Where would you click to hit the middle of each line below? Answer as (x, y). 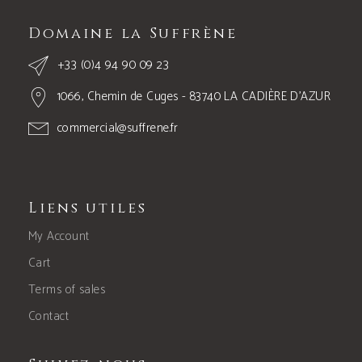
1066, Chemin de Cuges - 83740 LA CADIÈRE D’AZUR (194, 97)
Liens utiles (87, 208)
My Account (59, 237)
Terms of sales (67, 290)
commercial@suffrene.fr (118, 128)
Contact (48, 317)
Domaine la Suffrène (133, 34)
